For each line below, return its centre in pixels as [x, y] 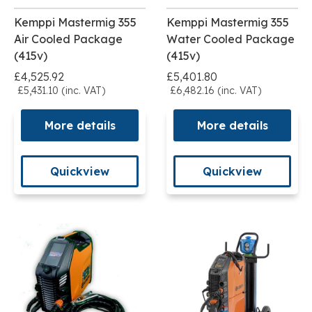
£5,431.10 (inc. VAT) [61, 90]
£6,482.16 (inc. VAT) [216, 90]
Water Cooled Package [231, 39]
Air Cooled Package [68, 39]
